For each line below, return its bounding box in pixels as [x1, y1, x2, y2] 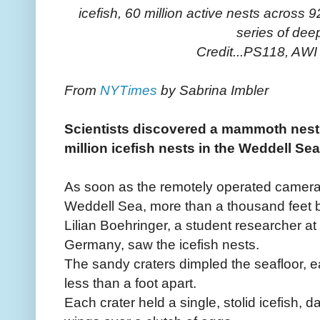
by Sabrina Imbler [157, 82, 269, 99]
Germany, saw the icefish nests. [64, 236, 259, 253]
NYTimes [100, 82, 157, 99]
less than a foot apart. [64, 275, 196, 291]
